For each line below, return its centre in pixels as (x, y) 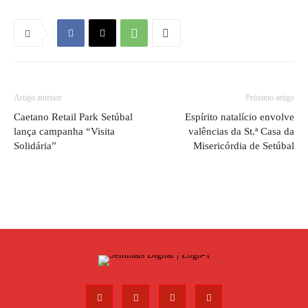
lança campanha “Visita (64, 131)
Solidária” (35, 146)
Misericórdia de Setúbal (244, 146)
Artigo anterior (38, 98)
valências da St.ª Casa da (241, 131)
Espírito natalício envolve (240, 117)
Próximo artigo (270, 98)
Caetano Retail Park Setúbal (73, 117)
